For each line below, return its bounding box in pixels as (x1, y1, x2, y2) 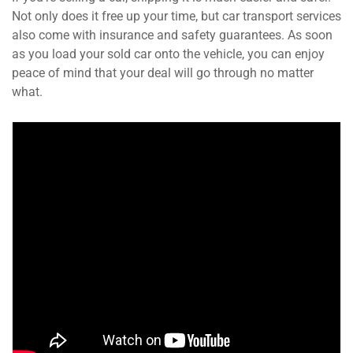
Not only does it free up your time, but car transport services (12, 9, 341, 24)
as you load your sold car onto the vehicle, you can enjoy (12, 46, 325, 62)
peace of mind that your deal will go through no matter (12, 65, 314, 81)
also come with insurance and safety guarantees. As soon (12, 28, 333, 43)
